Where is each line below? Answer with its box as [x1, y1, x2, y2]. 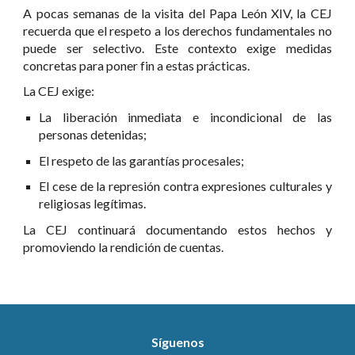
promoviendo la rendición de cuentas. [23, 239, 224, 254]
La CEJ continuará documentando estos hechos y [23, 221, 332, 237]
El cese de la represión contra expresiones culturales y [39, 178, 332, 194]
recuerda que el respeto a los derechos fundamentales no [23, 22, 332, 38]
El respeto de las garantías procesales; [39, 152, 245, 168]
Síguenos [151, 334, 204, 349]
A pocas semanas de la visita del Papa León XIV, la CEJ [23, 5, 332, 21]
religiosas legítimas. [39, 196, 147, 212]
